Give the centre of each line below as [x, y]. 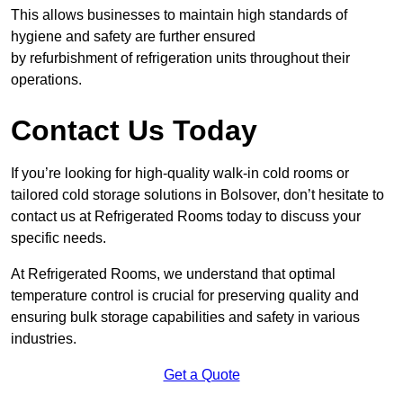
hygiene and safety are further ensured [133, 37]
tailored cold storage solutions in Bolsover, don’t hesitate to [197, 195]
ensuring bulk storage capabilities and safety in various [185, 318]
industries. [44, 339]
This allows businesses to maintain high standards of [179, 15]
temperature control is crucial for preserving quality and [185, 296]
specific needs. [58, 238]
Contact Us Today [134, 131]
